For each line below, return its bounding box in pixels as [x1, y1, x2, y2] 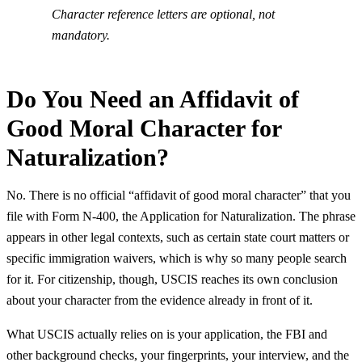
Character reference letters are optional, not [52, 7, 275, 22]
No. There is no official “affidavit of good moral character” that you [6, 188, 351, 203]
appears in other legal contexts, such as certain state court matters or [6, 230, 349, 245]
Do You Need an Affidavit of [6, 86, 299, 113]
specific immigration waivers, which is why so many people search [6, 251, 347, 266]
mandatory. [52, 28, 110, 43]
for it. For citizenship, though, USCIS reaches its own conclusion [6, 272, 338, 287]
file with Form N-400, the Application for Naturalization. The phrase [6, 209, 356, 224]
